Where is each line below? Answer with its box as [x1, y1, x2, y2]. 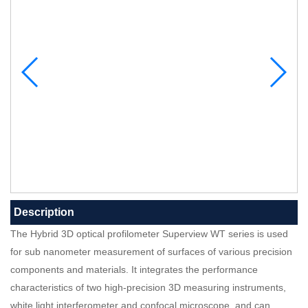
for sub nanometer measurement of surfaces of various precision [10, 246, 292, 257]
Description [14, 206, 74, 218]
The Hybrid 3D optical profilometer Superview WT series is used [10, 228, 288, 239]
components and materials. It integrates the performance [10, 264, 258, 275]
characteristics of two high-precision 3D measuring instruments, [10, 282, 286, 293]
